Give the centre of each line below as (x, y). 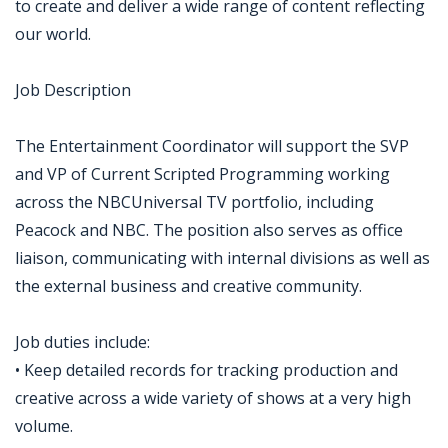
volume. (44, 426)
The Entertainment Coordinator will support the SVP (212, 146)
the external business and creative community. (188, 286)
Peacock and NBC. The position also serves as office (209, 230)
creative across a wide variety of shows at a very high (213, 398)
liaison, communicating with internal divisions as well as (222, 258)
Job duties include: (82, 342)
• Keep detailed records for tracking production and (206, 370)
